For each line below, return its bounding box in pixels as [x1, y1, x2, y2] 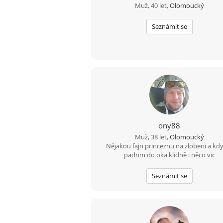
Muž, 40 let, [134, 1, 170, 10]
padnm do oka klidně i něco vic [123, 150, 215, 159]
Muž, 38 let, [134, 132, 170, 141]
